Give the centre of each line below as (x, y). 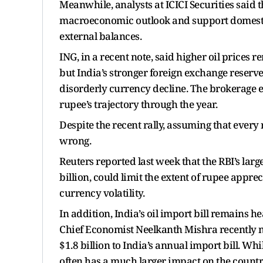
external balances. (102, 36)
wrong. (75, 140)
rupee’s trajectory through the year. (140, 104)
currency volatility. (104, 193)
